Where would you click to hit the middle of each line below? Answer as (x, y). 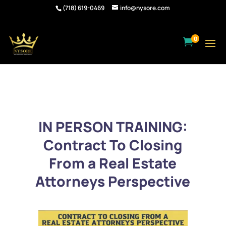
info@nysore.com (145, 8)
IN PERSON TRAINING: (113, 127)
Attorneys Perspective (113, 181)
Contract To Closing (113, 145)
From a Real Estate (113, 163)
